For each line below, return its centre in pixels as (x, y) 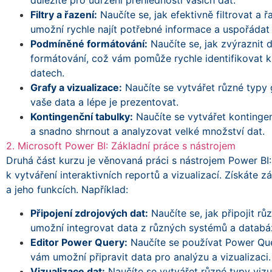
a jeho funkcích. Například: (67, 190)
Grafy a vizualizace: (76, 88)
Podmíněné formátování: (89, 44)
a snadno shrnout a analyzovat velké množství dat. (149, 131)
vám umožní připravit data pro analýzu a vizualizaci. (151, 257)
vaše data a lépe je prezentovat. (106, 102)
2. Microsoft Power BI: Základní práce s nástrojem (121, 146)
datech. (47, 73)
